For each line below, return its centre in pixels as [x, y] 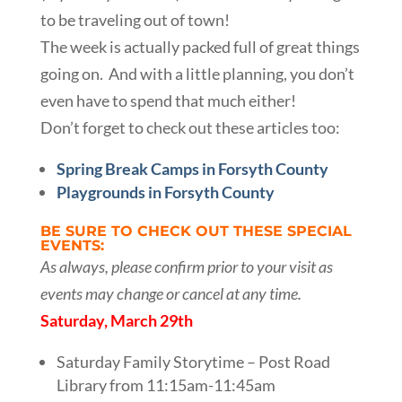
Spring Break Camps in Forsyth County [192, 168]
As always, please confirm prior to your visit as [186, 266]
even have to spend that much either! [168, 100]
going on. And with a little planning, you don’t [197, 73]
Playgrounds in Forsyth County [165, 192]
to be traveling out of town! [135, 19]
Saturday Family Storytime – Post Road [193, 361]
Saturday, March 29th [116, 320]
